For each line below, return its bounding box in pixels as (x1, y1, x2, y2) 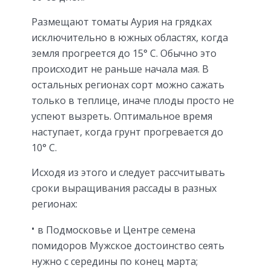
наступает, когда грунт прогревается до (31, 125, 223, 139)
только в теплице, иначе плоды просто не (31, 94, 234, 108)
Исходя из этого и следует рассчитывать (31, 166, 225, 180)
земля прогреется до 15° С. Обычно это (31, 47, 217, 60)
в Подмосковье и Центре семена (38, 223, 195, 237)
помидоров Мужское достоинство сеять (31, 239, 224, 253)
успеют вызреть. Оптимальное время (31, 109, 212, 123)
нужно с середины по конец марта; (31, 255, 198, 269)
